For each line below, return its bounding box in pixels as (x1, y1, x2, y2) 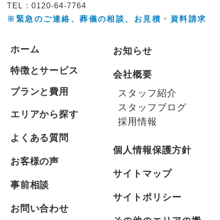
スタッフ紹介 (117, 88, 177, 99)
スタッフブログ (117, 102, 187, 113)
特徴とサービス (10, 65, 79, 76)
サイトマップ (113, 168, 172, 179)
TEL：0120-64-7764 (7, 1, 86, 10)
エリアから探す (10, 109, 79, 119)
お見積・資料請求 (134, 14, 207, 24)
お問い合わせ (10, 203, 69, 214)
